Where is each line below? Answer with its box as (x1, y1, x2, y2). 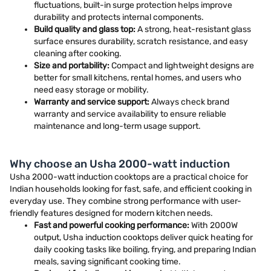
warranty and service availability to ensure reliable (34, 109, 226, 119)
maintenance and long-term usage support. (34, 121, 201, 131)
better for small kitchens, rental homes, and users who (34, 73, 241, 83)
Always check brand (149, 97, 229, 107)
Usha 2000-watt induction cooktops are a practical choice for (10, 172, 248, 182)
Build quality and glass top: (34, 24, 135, 34)
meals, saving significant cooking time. (34, 256, 181, 267)
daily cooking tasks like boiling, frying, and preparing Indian (34, 244, 256, 255)
